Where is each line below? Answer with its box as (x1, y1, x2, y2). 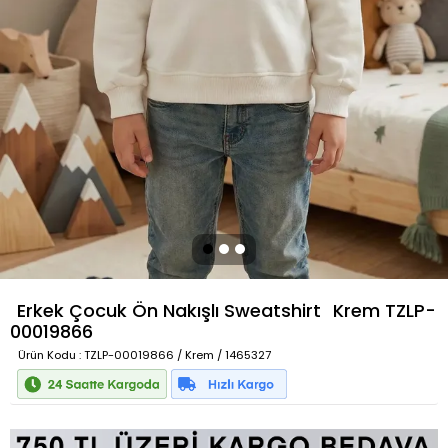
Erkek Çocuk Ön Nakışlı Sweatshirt (17, 298, 321, 323)
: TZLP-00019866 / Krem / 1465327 (76, 347, 271, 363)
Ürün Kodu (18, 347, 76, 363)
